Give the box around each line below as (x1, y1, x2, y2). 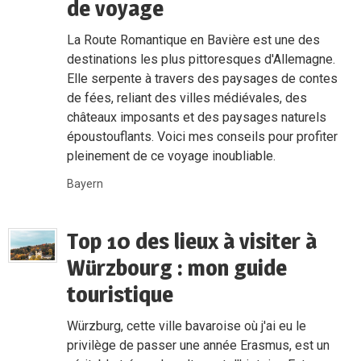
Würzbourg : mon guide (67, 253, 288, 281)
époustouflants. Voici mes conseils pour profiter (67, 128, 338, 144)
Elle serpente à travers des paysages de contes (67, 70, 338, 86)
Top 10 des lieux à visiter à (67, 226, 317, 255)
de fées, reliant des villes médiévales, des (67, 89, 308, 106)
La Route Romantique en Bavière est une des (67, 31, 321, 48)
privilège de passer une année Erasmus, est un (67, 337, 330, 353)
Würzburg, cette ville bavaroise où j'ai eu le (67, 317, 307, 334)
